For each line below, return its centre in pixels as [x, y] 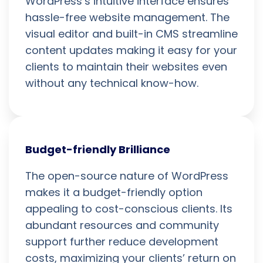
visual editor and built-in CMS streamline [131, 33]
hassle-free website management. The [127, 17]
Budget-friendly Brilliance [98, 149]
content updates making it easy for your [131, 50]
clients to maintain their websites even [126, 66]
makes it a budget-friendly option [114, 192]
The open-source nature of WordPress [127, 176]
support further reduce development [122, 241]
